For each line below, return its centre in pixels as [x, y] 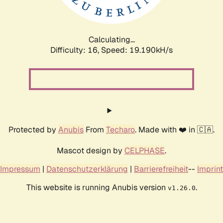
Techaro [120, 129]
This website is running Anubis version [97, 187]
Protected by [33, 129]
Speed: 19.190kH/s [137, 50]
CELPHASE [145, 150]
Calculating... [111, 39]
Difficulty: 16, [76, 50]
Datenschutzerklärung [87, 169]
